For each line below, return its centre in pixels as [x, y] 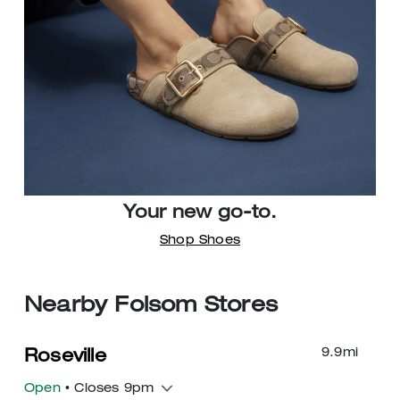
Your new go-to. [200, 214]
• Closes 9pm [107, 389]
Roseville [65, 358]
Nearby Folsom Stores [151, 307]
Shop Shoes [200, 241]
